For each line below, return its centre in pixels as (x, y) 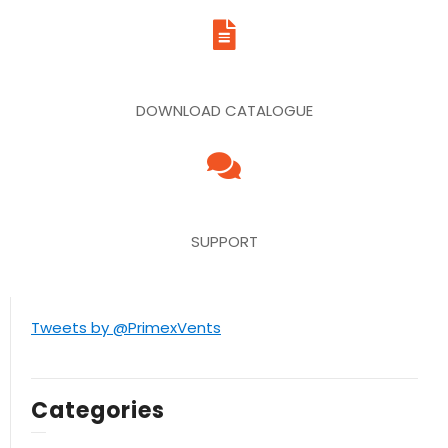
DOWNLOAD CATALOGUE (224, 110)
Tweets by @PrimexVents (126, 327)
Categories (98, 410)
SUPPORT (224, 241)
